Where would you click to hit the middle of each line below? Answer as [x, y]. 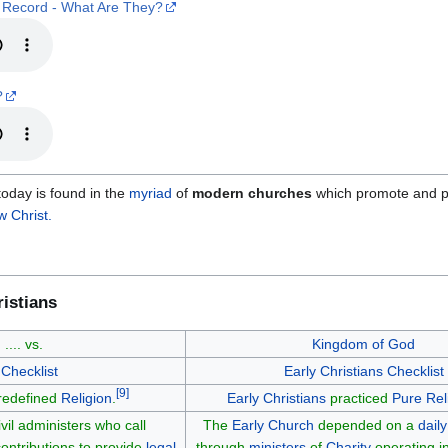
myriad [150, 192]
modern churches [252, 192]
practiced [358, 397]
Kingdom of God [363, 343]
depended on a [366, 424]
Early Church [273, 424]
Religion [86, 397]
